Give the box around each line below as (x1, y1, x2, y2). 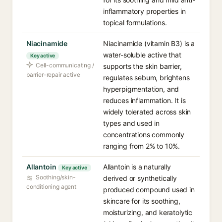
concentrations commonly (103, 130, 185, 139)
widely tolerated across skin (103, 108, 191, 116)
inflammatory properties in (103, 7, 186, 15)
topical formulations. (103, 18, 167, 27)
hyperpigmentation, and (103, 85, 179, 93)
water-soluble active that (103, 51, 181, 59)
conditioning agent (26, 183, 76, 190)
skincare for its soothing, (103, 197, 180, 205)
